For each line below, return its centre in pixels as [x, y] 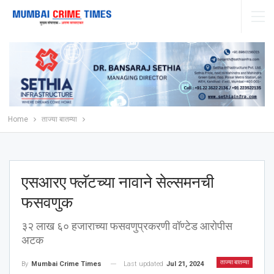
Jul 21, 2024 [185, 264]
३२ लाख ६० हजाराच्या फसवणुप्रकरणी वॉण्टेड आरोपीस [127, 226]
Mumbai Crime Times [66, 264]
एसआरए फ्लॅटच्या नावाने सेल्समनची [118, 182]
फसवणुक [47, 202]
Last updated [144, 264]
